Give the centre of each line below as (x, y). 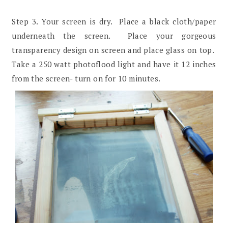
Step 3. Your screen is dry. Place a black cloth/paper (114, 21)
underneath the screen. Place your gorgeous (114, 35)
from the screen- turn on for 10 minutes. (86, 78)
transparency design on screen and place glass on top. (114, 50)
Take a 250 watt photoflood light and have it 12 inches (114, 64)
